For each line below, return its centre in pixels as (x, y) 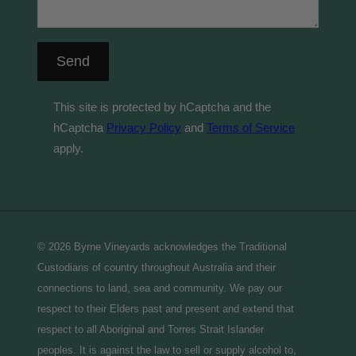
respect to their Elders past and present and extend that (166, 308)
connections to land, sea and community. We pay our (160, 288)
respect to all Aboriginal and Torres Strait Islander (151, 329)
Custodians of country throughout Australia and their (157, 267)
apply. (68, 148)
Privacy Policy (144, 127)
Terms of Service (251, 127)
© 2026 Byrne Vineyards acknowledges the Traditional (162, 246)
